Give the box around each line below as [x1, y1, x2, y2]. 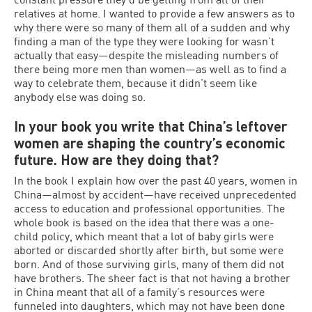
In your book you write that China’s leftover [14, 118, 288, 134]
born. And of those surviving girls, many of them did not [14, 257, 284, 270]
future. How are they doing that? [14, 151, 219, 168]
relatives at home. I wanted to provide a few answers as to [14, 6, 295, 19]
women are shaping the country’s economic [14, 134, 286, 151]
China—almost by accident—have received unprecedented [14, 187, 297, 201]
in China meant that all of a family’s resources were [14, 285, 265, 298]
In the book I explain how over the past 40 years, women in [14, 173, 297, 187]
